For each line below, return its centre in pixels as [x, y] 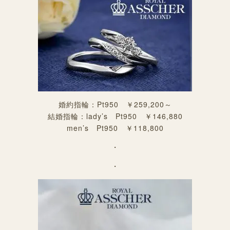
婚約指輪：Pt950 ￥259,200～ [115, 104]
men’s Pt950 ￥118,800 [115, 128]
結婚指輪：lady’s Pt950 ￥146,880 [115, 116]
